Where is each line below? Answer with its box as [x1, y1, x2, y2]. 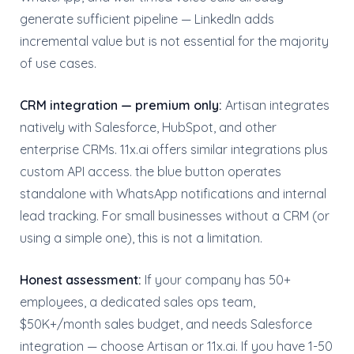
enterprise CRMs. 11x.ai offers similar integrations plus [20, 141, 328, 157]
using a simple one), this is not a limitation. [20, 230, 262, 246]
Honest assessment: [20, 272, 141, 288]
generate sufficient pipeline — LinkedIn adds [20, 11, 274, 27]
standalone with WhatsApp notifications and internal [20, 186, 326, 201]
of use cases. [20, 55, 96, 71]
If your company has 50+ [141, 272, 291, 288]
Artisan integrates [222, 97, 330, 113]
